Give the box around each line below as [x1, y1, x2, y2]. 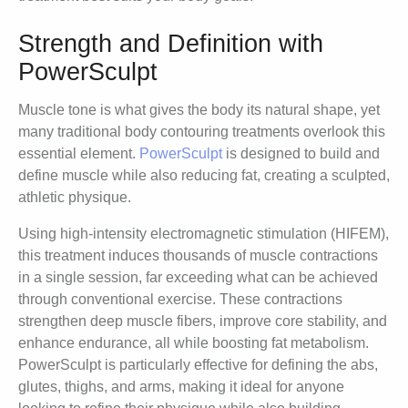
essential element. [18, 146, 139, 162]
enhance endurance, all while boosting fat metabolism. [18, 335, 369, 352]
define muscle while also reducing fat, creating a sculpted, [18, 168, 390, 184]
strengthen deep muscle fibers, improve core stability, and [18, 313, 387, 330]
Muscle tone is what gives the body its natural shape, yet [18, 102, 380, 118]
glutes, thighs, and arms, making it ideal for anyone [18, 379, 344, 395]
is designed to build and [222, 146, 380, 162]
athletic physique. [18, 189, 131, 206]
